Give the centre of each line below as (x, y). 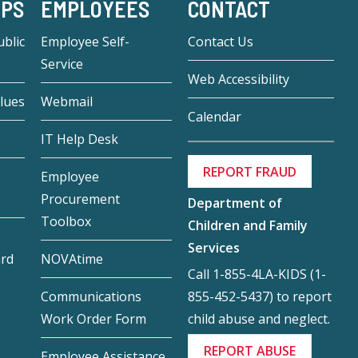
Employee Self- (86, 42)
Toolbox (66, 222)
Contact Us (220, 42)
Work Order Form (94, 319)
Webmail (67, 102)
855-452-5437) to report (259, 296)
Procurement (81, 199)
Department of (235, 203)
